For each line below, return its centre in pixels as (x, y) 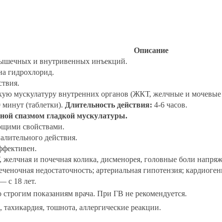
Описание (151, 50)
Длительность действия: (109, 105)
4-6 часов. (170, 105)
